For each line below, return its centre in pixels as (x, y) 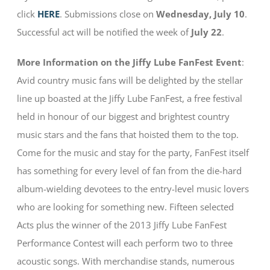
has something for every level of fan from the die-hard (130, 171)
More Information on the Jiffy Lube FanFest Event (130, 62)
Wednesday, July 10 (201, 14)
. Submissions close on (108, 14)
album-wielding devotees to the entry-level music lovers (133, 189)
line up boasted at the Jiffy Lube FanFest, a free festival (130, 99)
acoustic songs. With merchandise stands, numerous (126, 261)
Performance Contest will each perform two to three (125, 243)
